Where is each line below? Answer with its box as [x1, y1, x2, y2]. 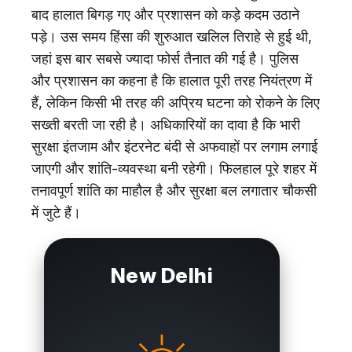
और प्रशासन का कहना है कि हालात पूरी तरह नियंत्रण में [31, 71, 312, 89]
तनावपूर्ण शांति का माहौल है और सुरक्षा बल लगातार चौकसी [31, 181, 317, 199]
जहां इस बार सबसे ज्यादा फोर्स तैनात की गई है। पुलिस [31, 49, 299, 67]
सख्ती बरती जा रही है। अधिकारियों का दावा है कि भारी [31, 115, 300, 133]
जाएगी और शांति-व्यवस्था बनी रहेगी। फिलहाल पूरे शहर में [31, 159, 317, 177]
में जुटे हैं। [31, 203, 81, 221]
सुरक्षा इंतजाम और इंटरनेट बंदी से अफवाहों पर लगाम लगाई [31, 137, 317, 155]
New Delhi [110, 262, 214, 288]
